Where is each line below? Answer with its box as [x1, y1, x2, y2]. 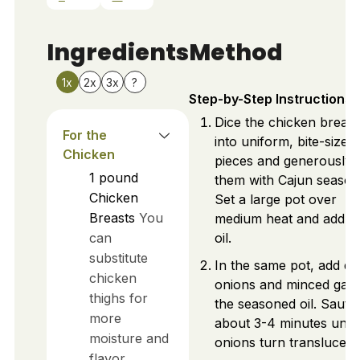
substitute [88, 249, 148, 266]
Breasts [88, 209, 135, 226]
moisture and [88, 329, 169, 346]
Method [188, 35, 283, 68]
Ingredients [46, 35, 189, 68]
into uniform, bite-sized [214, 133, 355, 150]
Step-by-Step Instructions [188, 91, 352, 108]
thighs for [88, 289, 148, 306]
